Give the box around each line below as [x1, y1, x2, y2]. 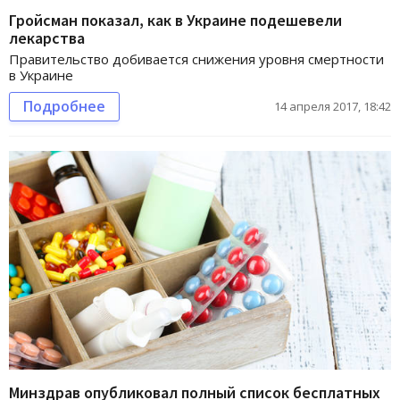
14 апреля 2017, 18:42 [274, 98, 391, 115]
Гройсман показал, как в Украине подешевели [9, 10, 342, 31]
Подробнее [23, 96, 105, 117]
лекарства [9, 28, 85, 49]
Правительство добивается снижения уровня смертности [9, 50, 384, 69]
